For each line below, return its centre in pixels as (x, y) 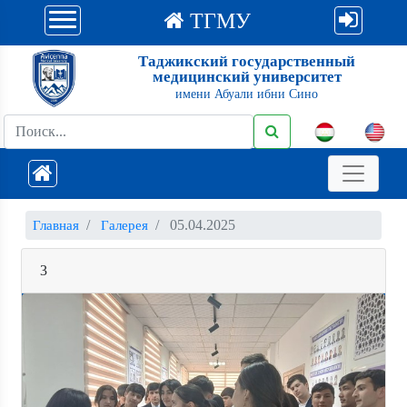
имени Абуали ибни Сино (247, 94)
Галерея (124, 225)
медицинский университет (247, 77)
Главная (56, 225)
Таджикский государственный (247, 62)
